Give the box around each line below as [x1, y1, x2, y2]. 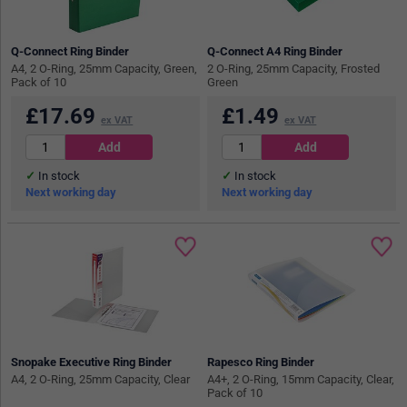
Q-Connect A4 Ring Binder [207, 44, 343, 58]
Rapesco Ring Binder [207, 355, 315, 370]
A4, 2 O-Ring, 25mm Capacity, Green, [11, 61, 198, 75]
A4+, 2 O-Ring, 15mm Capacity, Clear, [207, 372, 395, 387]
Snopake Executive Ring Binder [11, 355, 173, 370]
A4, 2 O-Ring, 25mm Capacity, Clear [11, 372, 191, 387]
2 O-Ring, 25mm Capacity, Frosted [207, 61, 381, 75]
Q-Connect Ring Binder [11, 44, 130, 58]
